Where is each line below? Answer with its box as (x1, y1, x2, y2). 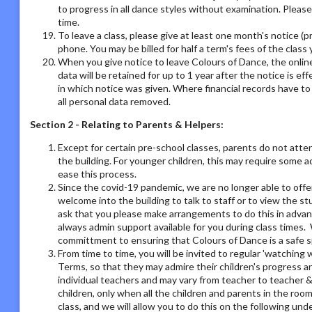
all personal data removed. (58, 95, 171, 107)
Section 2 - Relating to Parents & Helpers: (30, 118, 224, 130)
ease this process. (58, 167, 136, 180)
